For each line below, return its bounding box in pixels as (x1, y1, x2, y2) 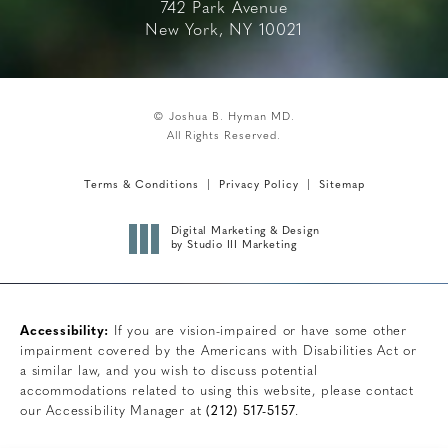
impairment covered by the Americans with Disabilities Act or (20, 345, 417, 359)
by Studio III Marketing (170, 240, 297, 252)
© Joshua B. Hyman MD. (153, 112, 295, 124)
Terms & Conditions (83, 180, 199, 192)
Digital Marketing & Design (170, 226, 320, 238)
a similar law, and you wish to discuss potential (20, 365, 318, 379)
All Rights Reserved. (167, 131, 281, 143)
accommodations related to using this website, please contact (20, 385, 414, 399)
